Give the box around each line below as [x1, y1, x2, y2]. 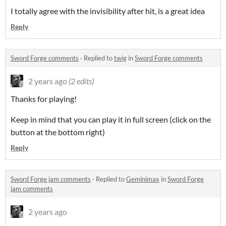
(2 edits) [69, 76, 94, 86]
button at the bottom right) [11, 127, 105, 137]
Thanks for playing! [11, 94, 77, 104]
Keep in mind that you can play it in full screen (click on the [11, 115, 211, 125]
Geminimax [126, 175, 159, 184]
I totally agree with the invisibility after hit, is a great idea [11, 6, 205, 16]
